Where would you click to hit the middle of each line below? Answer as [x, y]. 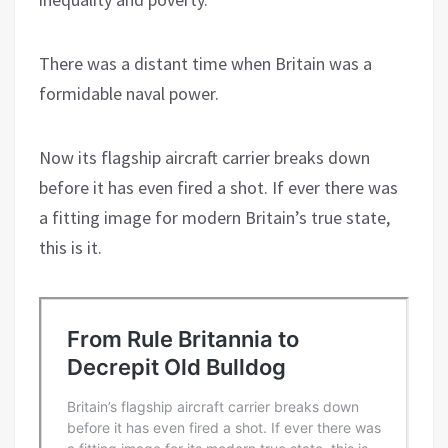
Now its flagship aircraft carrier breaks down [204, 157]
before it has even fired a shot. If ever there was [218, 187]
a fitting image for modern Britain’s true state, [214, 217]
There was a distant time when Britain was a [205, 63]
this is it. [70, 247]
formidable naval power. [129, 93]
